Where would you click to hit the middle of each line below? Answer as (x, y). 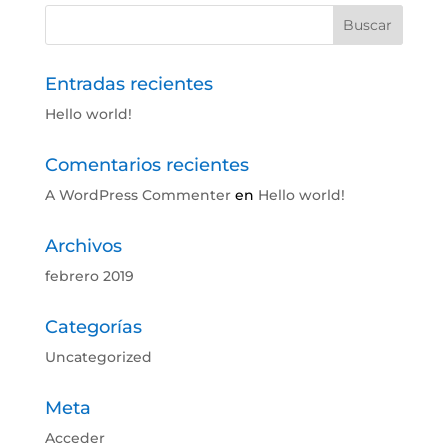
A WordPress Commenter (137, 194)
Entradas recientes (128, 83)
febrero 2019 (89, 275)
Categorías (93, 326)
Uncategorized (98, 356)
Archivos (83, 245)
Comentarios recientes (146, 164)
